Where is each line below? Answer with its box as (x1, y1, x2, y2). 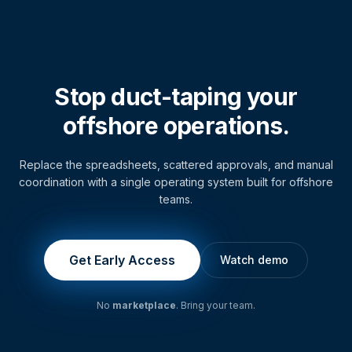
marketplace (112, 299, 176, 312)
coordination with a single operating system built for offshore (19, 175, 333, 189)
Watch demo (220, 253, 288, 267)
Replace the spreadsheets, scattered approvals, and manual (19, 158, 333, 172)
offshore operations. (63, 112, 289, 141)
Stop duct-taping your (54, 82, 298, 112)
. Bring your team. (176, 299, 255, 312)
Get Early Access (69, 252, 175, 269)
